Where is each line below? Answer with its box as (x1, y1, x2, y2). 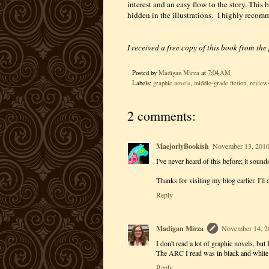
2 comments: (127, 106, 196, 124)
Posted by (132, 68, 159, 77)
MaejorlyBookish (156, 141, 209, 151)
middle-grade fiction (194, 78, 246, 87)
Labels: (132, 78, 153, 87)
